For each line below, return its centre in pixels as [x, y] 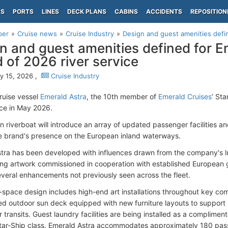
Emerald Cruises [185, 96]
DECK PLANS [87, 11]
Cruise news [37, 34]
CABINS [126, 11]
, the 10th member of [122, 96]
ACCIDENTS [164, 11]
